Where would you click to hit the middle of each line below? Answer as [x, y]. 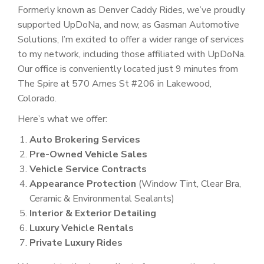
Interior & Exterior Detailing [93, 213]
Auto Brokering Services [85, 139]
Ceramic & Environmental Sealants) [102, 198]
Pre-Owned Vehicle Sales [88, 154]
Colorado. [37, 98]
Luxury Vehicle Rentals [82, 228]
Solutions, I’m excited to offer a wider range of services [131, 39]
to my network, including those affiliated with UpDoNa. [132, 54]
